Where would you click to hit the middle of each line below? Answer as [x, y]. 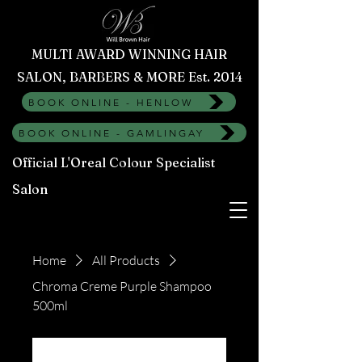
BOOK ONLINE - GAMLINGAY [111, 133]
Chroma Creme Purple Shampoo [122, 286]
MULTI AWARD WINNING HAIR [129, 54]
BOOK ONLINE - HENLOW [111, 102]
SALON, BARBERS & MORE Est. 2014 [129, 77]
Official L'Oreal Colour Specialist [114, 162]
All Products [126, 260]
